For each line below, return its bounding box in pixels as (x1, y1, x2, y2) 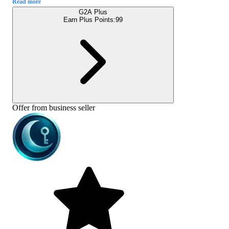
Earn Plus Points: (63, 16, 116, 24)
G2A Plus (79, 8, 107, 16)
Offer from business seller (12, 103, 95, 112)
